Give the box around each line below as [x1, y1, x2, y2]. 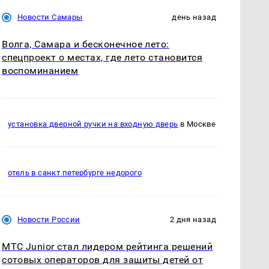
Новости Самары [17, 13, 83, 22]
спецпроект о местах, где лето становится [2, 52, 203, 64]
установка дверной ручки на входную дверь [8, 119, 178, 128]
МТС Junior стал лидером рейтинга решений [2, 241, 213, 253]
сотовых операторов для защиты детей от [2, 254, 204, 266]
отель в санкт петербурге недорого [8, 168, 142, 177]
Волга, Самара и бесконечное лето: [2, 38, 169, 50]
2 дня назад [169, 215, 216, 225]
